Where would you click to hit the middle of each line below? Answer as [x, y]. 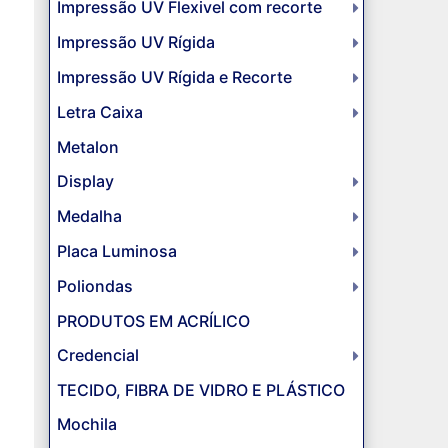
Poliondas [94, 286]
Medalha [89, 216]
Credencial [97, 355]
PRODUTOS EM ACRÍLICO [153, 321]
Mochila [86, 424]
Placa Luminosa [116, 251]
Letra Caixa [99, 112]
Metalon [87, 147]
